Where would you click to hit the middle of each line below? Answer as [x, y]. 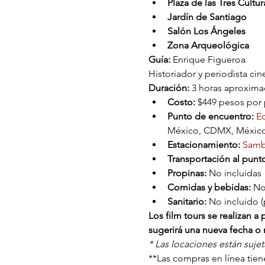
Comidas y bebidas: [209, 187]
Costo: [182, 102]
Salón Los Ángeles [206, 31]
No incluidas [234, 173]
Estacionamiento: [205, 144]
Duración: [170, 88]
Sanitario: [187, 201]
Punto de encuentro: [210, 116]
